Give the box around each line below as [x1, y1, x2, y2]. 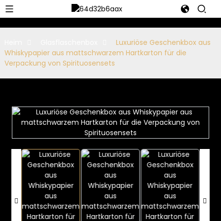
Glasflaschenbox [40, 37, 98, 47]
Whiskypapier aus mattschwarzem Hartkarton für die [4, 48, 186, 58]
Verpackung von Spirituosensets [4, 58, 115, 68]
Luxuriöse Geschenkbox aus [115, 37, 211, 47]
